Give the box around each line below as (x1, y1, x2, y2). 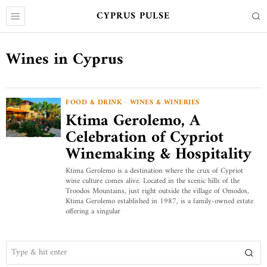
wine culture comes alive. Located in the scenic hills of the (66, 175, 240, 188)
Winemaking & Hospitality (66, 140, 252, 169)
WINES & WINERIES (129, 96, 200, 109)
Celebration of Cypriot (66, 123, 223, 152)
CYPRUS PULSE (97, 7, 170, 24)
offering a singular (66, 205, 120, 218)
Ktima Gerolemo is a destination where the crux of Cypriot (66, 164, 243, 178)
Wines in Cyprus (6, 46, 123, 74)
